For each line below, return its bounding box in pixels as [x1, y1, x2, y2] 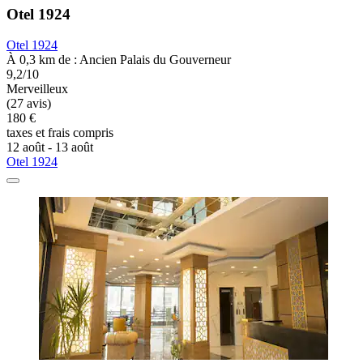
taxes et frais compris [6, 126, 113, 140]
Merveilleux [6, 82, 68, 96]
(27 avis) [6, 96, 51, 111]
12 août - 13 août [6, 140, 93, 155]
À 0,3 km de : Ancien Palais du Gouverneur [6, 53, 231, 67]
